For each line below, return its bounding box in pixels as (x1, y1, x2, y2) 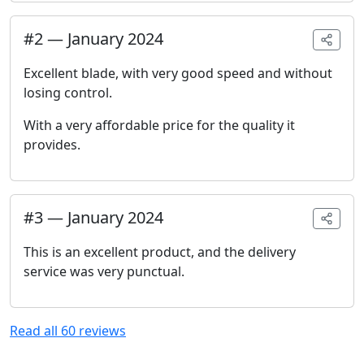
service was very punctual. (24, 262, 184, 281)
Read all (10, 322, 61, 340)
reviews (76, 322, 126, 340)
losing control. (24, 84, 112, 102)
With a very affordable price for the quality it (24, 116, 295, 135)
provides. (24, 136, 80, 154)
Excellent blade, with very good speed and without (24, 64, 332, 83)
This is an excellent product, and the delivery (24, 243, 296, 262)
